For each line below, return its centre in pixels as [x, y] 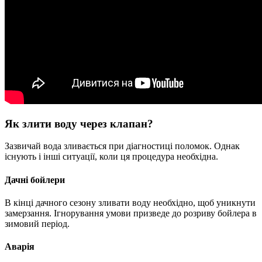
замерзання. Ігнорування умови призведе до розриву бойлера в [131, 213]
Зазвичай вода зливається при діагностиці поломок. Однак [122, 146]
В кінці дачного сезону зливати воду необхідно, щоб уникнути [130, 203]
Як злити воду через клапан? [79, 123]
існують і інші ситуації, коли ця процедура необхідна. [111, 157]
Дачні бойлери [35, 180]
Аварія [20, 247]
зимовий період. [37, 224]
